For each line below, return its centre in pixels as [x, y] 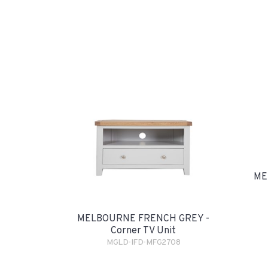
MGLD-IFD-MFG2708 [143, 243]
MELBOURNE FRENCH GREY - [143, 219]
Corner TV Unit [143, 231]
